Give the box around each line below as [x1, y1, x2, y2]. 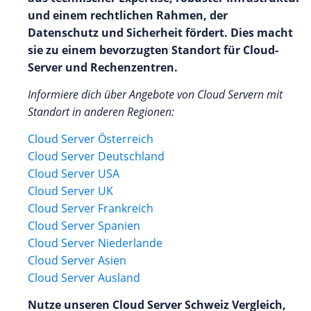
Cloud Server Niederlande [28, 235, 162, 251]
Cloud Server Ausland [28, 269, 140, 285]
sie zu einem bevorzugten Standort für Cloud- [28, 42, 278, 58]
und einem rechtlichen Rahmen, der [28, 7, 228, 23]
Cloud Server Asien [28, 252, 126, 268]
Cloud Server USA [28, 165, 119, 181]
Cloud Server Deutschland [28, 148, 165, 164]
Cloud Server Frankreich [28, 200, 153, 216]
